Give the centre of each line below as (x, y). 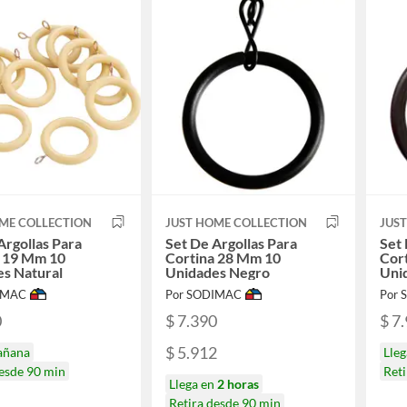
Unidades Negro (217, 272)
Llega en (193, 384)
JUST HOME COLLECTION (236, 222)
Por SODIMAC (203, 294)
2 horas (238, 384)
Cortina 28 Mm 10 (223, 257)
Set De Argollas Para (231, 243)
